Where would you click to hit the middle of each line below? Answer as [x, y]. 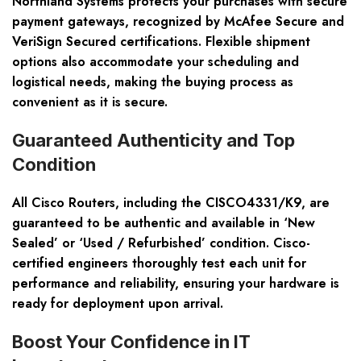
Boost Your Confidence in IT [131, 342]
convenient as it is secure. [90, 102]
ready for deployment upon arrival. [118, 304]
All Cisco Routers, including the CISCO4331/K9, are [171, 203]
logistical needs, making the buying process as [153, 82]
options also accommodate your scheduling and [156, 62]
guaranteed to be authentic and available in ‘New [164, 223]
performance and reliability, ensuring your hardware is [176, 284]
